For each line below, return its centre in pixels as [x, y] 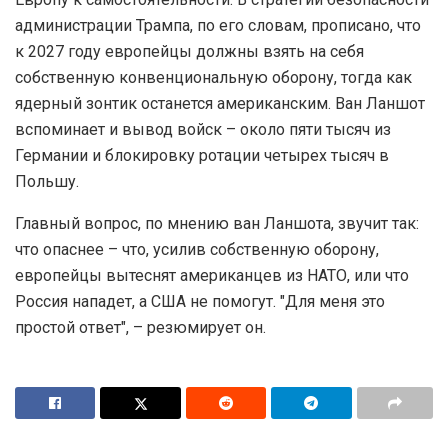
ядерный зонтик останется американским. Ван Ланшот [220, 104]
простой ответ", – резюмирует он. [140, 328]
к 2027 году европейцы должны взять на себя [189, 52]
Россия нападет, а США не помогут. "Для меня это [200, 302]
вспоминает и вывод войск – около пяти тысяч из [203, 130]
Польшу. [47, 182]
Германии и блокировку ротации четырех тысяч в [202, 156]
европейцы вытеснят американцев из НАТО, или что [212, 276]
